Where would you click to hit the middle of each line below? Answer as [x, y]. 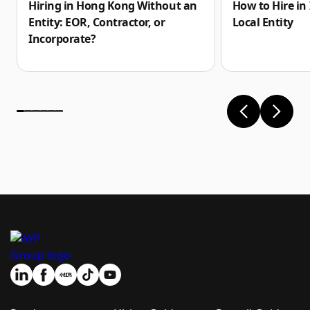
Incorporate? [62, 39]
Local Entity [263, 22]
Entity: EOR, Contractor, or [97, 22]
